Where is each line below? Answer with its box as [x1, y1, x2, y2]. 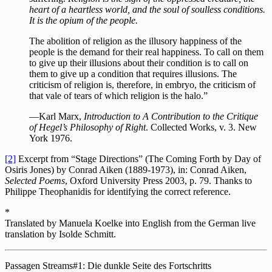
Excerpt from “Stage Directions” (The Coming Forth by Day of [18, 154, 261, 165]
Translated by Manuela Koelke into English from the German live [5, 218, 256, 229]
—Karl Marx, [29, 111, 84, 122]
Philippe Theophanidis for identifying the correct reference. [5, 186, 231, 197]
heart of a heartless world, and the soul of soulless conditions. [29, 4, 265, 15]
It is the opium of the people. [29, 15, 138, 26]
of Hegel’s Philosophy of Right [29, 122, 146, 133]
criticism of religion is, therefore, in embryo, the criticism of [29, 80, 256, 90]
